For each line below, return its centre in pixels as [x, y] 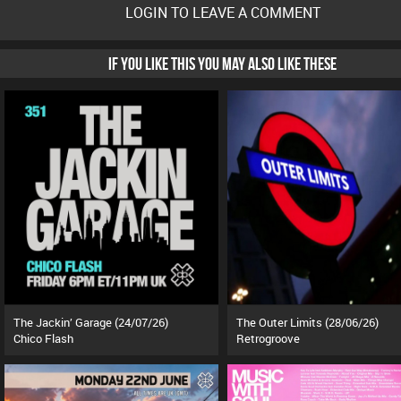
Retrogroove [268, 338]
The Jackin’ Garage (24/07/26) [91, 322]
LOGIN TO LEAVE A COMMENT [222, 13]
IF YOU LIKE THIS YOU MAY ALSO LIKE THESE [222, 64]
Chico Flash [43, 338]
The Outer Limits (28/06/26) [307, 322]
